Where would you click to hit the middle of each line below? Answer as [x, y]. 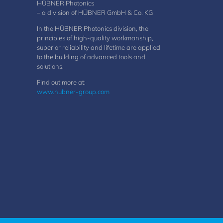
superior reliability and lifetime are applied [98, 47]
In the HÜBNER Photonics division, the [92, 28]
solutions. [50, 66]
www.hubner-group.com [73, 92]
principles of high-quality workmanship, [95, 38]
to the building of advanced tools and [91, 57]
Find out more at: [61, 82]
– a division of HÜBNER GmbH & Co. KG [95, 12]
